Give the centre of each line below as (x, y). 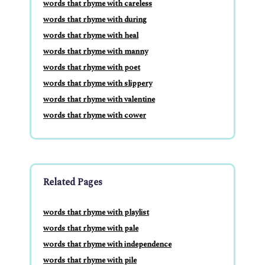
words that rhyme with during (95, 20)
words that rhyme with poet (92, 68)
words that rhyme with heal (91, 36)
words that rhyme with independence (107, 245)
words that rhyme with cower (95, 116)
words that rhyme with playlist (96, 213)
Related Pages (73, 182)
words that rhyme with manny (96, 52)
